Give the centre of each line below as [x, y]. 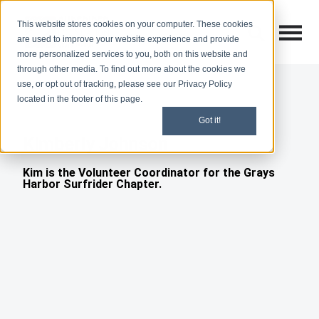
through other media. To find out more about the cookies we [131, 69]
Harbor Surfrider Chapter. [92, 184]
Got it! [209, 121]
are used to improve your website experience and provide [128, 39]
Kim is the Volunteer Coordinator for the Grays [149, 173]
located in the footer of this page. [80, 99]
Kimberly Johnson [95, 144]
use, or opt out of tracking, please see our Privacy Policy [125, 84]
